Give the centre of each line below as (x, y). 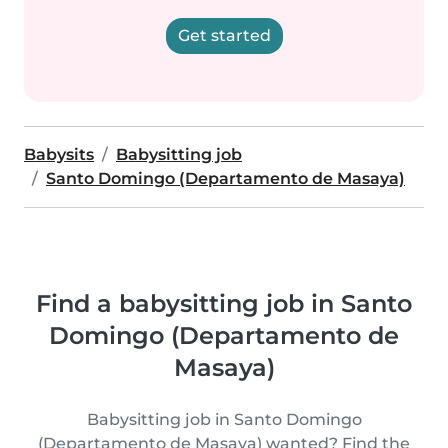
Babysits (59, 154)
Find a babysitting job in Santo (224, 303)
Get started (224, 35)
